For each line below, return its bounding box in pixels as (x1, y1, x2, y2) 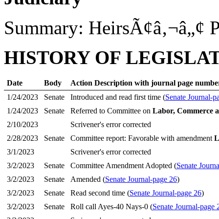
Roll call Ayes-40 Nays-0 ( (70, 202, 153, 211)
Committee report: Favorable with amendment (70, 134, 214, 142)
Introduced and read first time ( (70, 93, 165, 101)
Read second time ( (70, 189, 130, 197)
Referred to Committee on (70, 107, 153, 115)
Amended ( (70, 175, 105, 183)
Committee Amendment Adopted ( (70, 161, 176, 170)
